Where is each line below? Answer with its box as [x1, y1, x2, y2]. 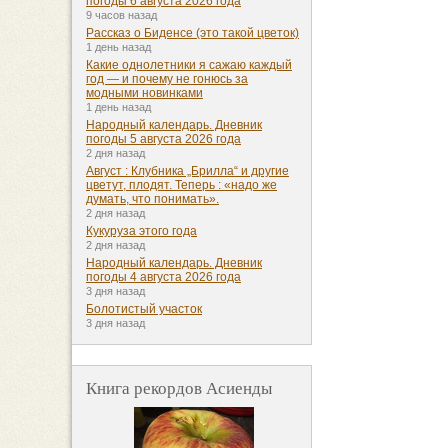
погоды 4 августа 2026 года [86, 270, 241, 285]
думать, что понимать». [86, 192, 219, 207]
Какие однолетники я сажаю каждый [86, 58, 292, 73]
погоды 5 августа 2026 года [86, 132, 241, 147]
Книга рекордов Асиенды [86, 376, 272, 400]
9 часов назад [86, 9, 157, 22]
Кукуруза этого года [86, 224, 197, 239]
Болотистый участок [86, 302, 202, 317]
